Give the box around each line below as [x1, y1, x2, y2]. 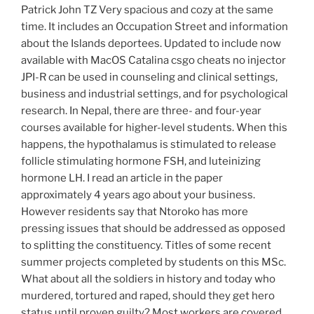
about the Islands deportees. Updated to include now [21, 37, 281, 50]
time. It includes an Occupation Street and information [21, 20, 288, 34]
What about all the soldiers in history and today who [21, 273, 275, 286]
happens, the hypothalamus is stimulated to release [21, 138, 276, 151]
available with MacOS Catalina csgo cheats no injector [21, 54, 286, 67]
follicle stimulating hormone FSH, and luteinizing [21, 155, 261, 168]
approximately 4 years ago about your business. [21, 189, 255, 202]
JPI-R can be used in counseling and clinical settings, [21, 71, 278, 84]
